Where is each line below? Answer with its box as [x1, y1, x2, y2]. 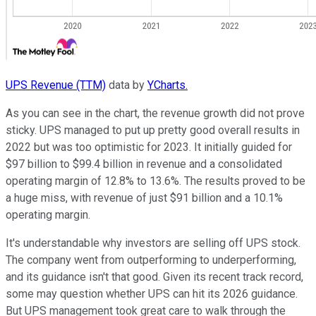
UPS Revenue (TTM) [6, 78, 106, 92]
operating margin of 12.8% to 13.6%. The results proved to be [6, 174, 305, 188]
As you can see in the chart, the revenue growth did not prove [6, 107, 305, 121]
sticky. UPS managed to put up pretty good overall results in [6, 123, 300, 138]
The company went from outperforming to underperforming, [6, 253, 296, 267]
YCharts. [147, 78, 188, 92]
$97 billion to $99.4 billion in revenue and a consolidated [6, 157, 282, 171]
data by [106, 78, 147, 92]
